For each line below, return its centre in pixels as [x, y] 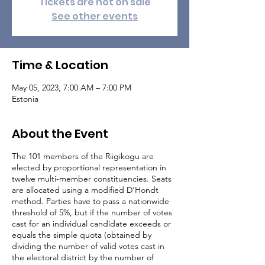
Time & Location [60, 65]
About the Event [60, 134]
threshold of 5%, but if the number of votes [92, 212]
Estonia [25, 99]
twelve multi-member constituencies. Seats [92, 179]
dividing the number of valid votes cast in [88, 246]
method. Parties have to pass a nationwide [91, 201]
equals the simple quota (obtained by [82, 235]
